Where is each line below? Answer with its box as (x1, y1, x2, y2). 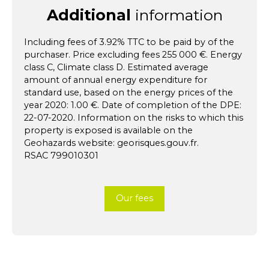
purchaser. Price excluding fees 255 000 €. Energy (24, 49, 242, 60)
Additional (46, 5, 131, 24)
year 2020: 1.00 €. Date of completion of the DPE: (24, 99, 241, 110)
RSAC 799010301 (24, 150, 98, 161)
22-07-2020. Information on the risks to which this (24, 112, 243, 123)
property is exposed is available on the (24, 124, 193, 136)
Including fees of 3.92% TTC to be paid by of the (24, 36, 234, 47)
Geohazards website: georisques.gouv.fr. (24, 137, 199, 148)
